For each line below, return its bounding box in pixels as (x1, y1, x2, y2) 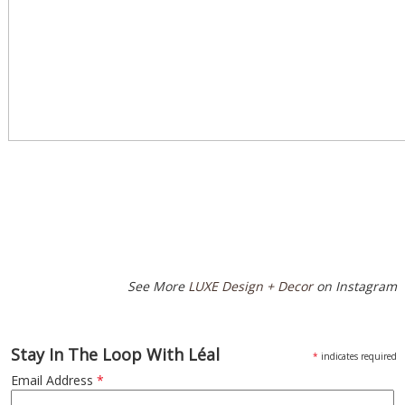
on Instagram (313, 278, 398, 295)
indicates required (318, 350, 398, 363)
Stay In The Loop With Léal (10, 344, 220, 365)
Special (6, 162, 54, 182)
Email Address (10, 372, 97, 389)
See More (127, 278, 189, 295)
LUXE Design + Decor (188, 278, 314, 295)
